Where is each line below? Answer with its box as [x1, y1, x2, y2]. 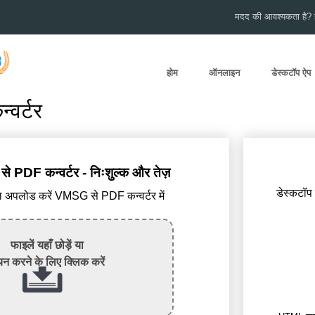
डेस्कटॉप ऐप [271, 67, 311, 79]
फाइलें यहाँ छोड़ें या [10, 238, 84, 251]
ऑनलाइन [209, 67, 240, 79]
